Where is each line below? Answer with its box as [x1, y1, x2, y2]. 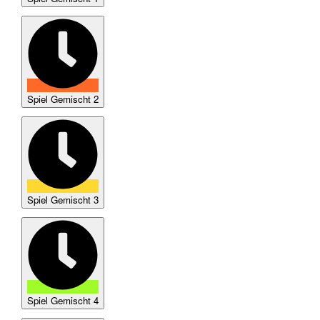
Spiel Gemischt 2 [27, 92, 99, 106]
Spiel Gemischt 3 [27, 193, 99, 207]
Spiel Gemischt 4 [27, 294, 99, 308]
